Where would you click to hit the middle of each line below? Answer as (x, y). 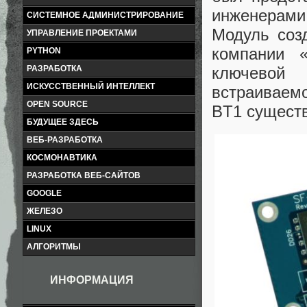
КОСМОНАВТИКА (62, 158)
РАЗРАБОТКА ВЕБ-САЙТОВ (84, 175)
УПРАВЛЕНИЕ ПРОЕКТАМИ (82, 33)
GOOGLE (44, 193)
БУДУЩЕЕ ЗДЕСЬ (63, 122)
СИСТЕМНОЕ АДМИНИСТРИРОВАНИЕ (105, 15)
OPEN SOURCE (57, 104)
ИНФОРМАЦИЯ (92, 280)
